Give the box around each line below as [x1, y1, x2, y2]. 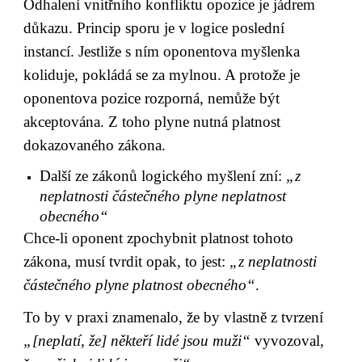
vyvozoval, [250, 331, 325, 349]
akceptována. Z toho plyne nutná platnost [23, 113, 281, 131]
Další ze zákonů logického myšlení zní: [40, 166, 287, 184]
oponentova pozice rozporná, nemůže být [23, 90, 280, 107]
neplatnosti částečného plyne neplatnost [40, 187, 287, 204]
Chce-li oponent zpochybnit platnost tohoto [23, 229, 294, 246]
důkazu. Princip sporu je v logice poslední [23, 19, 285, 37]
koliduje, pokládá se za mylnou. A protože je [23, 66, 301, 84]
